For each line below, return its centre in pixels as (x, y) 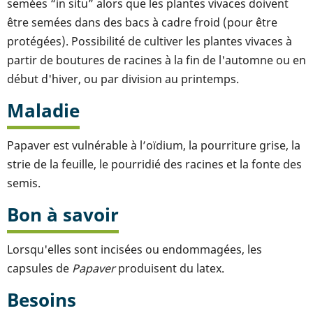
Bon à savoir (63, 214)
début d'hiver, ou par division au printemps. (123, 79)
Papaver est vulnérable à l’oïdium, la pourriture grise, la (154, 145)
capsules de (39, 268)
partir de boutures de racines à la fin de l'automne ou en (156, 60)
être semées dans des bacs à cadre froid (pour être (142, 22)
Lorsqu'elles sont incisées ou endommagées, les (134, 249)
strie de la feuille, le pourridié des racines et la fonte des (154, 164)
